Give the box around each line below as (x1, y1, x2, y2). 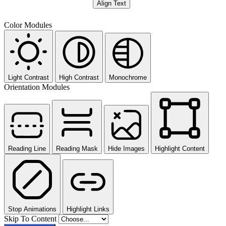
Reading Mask (56, 144, 98, 152)
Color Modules (4, 20, 52, 29)
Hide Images (108, 144, 145, 152)
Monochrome (109, 73, 147, 81)
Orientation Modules (4, 82, 70, 91)
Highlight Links (67, 205, 109, 213)
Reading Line (8, 144, 46, 152)
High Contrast (59, 73, 99, 81)
